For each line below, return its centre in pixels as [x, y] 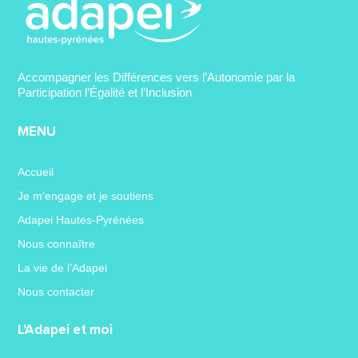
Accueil [36, 171]
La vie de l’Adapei [63, 267]
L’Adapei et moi [66, 330]
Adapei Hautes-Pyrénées [81, 219]
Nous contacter [56, 291]
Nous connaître [57, 243]
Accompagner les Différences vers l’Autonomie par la [157, 77]
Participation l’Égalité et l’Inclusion [105, 92]
